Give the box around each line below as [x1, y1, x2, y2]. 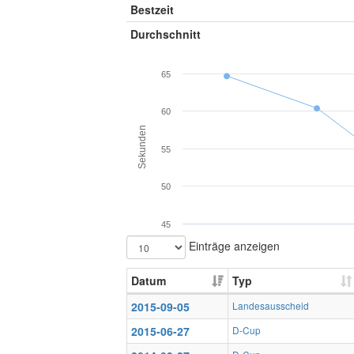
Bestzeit [130, 2, 174, 17]
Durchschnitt [130, 26, 201, 42]
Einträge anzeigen [186, 237, 280, 254]
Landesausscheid [232, 299, 309, 312]
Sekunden [137, 124, 148, 169]
